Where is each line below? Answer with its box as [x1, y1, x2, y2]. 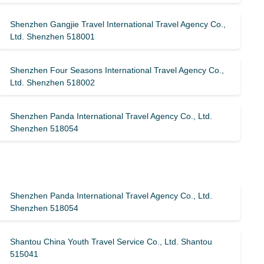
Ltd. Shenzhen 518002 [10, 78, 95, 87]
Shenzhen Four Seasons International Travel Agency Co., [10, 65, 225, 75]
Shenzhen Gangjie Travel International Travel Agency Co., [10, 19, 226, 29]
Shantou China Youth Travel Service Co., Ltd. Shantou [10, 237, 213, 246]
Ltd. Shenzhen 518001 [10, 32, 95, 41]
